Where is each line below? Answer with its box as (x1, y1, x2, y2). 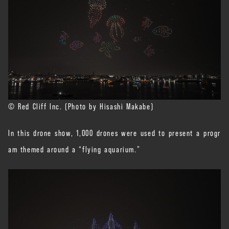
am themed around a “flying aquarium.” (8, 142, 141, 155)
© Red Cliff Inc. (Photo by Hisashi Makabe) (8, 99, 154, 112)
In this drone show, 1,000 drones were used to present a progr (8, 126, 221, 139)
